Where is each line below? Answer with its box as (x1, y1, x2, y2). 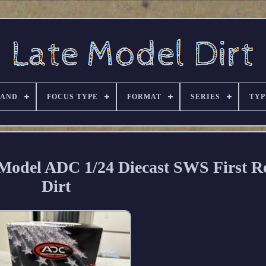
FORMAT (127, 93, 161, 101)
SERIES (191, 93, 220, 101)
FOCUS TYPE (47, 93, 98, 101)
